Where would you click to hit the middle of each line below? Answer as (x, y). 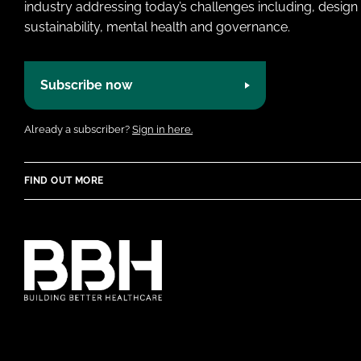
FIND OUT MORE (64, 180)
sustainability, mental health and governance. (157, 27)
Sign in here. (162, 129)
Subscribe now (86, 85)
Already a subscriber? (78, 129)
